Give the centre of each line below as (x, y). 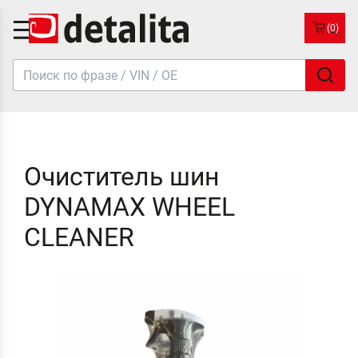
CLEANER (79, 237)
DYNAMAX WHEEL (129, 207)
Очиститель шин (121, 177)
